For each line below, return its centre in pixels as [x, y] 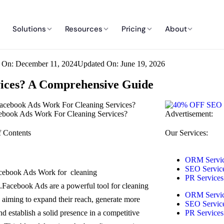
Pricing [133, 29]
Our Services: [186, 133]
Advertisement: [189, 114]
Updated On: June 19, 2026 [121, 64]
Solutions [29, 29]
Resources [83, 29]
